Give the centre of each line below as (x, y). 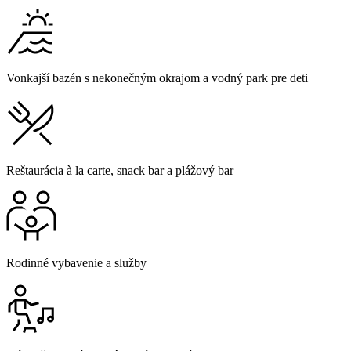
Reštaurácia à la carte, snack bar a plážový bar (120, 171)
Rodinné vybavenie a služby (76, 263)
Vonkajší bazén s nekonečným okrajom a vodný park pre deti (157, 78)
